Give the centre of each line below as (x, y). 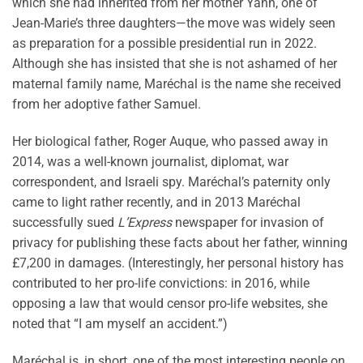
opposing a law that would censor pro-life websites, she (170, 303)
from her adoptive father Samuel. (107, 105)
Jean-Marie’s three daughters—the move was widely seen (174, 23)
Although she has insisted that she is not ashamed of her (175, 64)
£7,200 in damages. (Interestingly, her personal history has (178, 263)
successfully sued (65, 222)
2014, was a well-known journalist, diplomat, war (150, 161)
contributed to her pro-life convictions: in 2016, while (161, 283)
